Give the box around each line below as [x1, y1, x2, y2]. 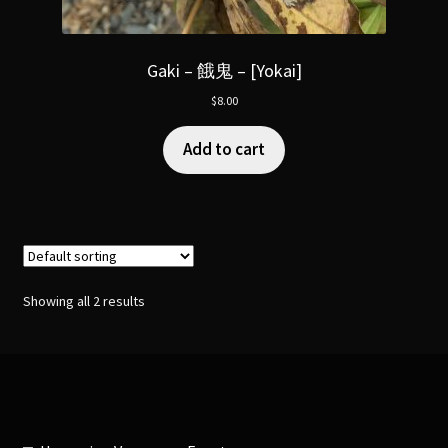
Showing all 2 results [22, 291, 145, 310]
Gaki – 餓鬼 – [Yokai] [146, 58, 302, 82]
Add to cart [183, 137, 265, 160]
